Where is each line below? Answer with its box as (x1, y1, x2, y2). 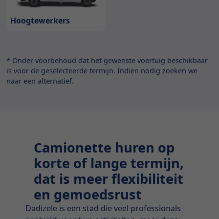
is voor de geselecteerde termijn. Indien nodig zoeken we (6, 66, 198, 75)
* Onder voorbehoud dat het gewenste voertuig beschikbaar (6, 55, 208, 65)
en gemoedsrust (34, 185, 142, 203)
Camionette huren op (34, 138, 175, 156)
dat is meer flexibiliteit (34, 169, 184, 188)
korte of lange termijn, (34, 153, 184, 172)
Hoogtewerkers (10, 15, 70, 26)
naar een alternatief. (6, 76, 74, 86)
